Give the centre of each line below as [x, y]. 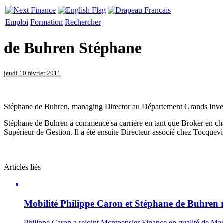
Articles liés [22, 167]
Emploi [17, 22]
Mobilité [42, 203]
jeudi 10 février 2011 [32, 73]
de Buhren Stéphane [73, 48]
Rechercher [83, 22]
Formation [47, 22]
